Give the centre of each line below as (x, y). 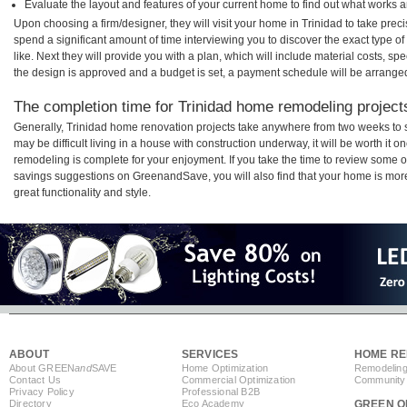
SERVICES (210, 355)
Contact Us (35, 380)
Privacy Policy (42, 392)
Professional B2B (221, 392)
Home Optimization (225, 368)
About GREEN (42, 368)
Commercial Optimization (238, 380)
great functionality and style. (82, 193)
